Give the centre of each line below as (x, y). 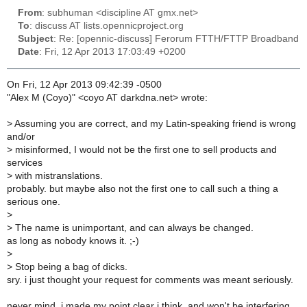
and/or (21, 137)
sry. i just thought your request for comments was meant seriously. (150, 280)
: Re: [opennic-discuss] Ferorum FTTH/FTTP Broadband (176, 39)
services (25, 163)
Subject (36, 39)
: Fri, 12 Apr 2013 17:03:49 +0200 (112, 52)
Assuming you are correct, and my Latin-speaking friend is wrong (154, 124)
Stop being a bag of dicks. (70, 267)
